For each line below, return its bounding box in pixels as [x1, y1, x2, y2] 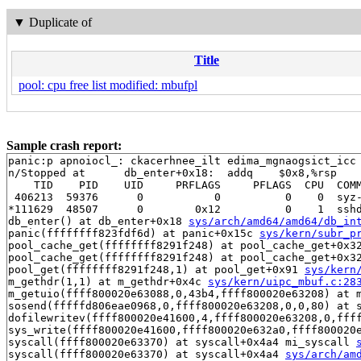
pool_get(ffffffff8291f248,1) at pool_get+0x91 [8, 263, 305, 276]
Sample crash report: [6, 139, 122, 153]
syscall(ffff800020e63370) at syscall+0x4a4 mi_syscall [8, 336, 356, 349]
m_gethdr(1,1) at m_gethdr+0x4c [8, 276, 208, 288]
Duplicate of [28, 15, 92, 29]
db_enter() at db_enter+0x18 [8, 215, 189, 228]
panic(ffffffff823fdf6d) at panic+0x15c [8, 227, 259, 240]
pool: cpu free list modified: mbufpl [19, 78, 197, 93]
